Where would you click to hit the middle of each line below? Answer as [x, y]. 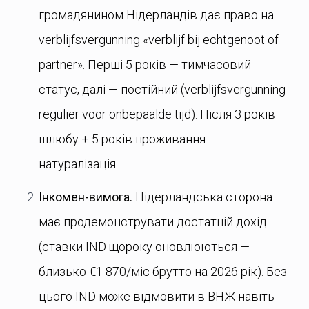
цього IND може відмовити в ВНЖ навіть [157, 296]
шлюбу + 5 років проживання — [128, 139]
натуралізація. [78, 164]
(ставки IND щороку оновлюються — [144, 247]
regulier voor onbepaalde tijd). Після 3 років [157, 114]
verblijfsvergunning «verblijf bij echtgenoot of [159, 40]
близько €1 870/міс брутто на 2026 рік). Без [163, 271]
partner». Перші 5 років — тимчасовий [145, 64]
